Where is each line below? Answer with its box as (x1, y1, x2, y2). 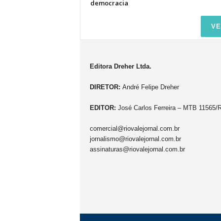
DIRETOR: (89, 83, 120, 91)
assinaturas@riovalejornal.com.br (89, 146, 185, 153)
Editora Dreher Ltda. (89, 63, 151, 70)
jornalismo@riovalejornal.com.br (89, 135, 181, 143)
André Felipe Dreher (120, 83, 179, 91)
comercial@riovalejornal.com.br (89, 125, 180, 132)
